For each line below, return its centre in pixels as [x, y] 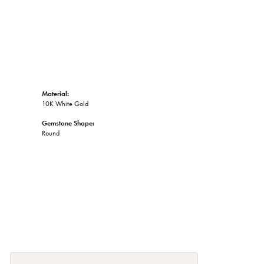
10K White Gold [65, 104]
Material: [55, 94]
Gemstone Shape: [68, 123]
